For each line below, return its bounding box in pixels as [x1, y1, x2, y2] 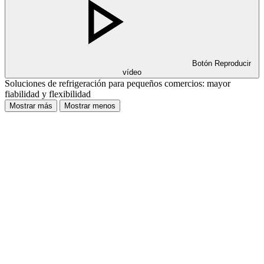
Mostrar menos [64, 101, 115, 110]
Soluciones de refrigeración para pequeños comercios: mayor [5, 78, 230, 88]
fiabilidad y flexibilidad [5, 88, 91, 99]
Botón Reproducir [192, 58, 251, 68]
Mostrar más [9, 101, 52, 110]
